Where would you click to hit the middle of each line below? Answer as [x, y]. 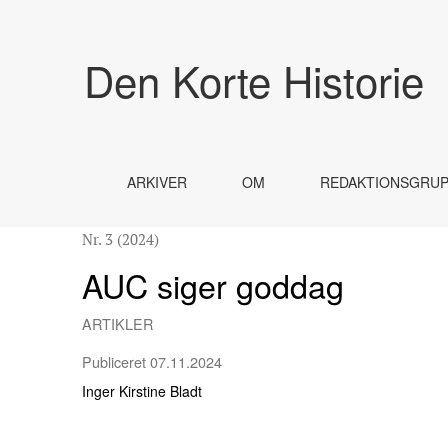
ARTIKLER [118, 324]
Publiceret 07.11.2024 [152, 361]
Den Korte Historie [254, 80]
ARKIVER [156, 182]
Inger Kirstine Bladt [142, 390]
